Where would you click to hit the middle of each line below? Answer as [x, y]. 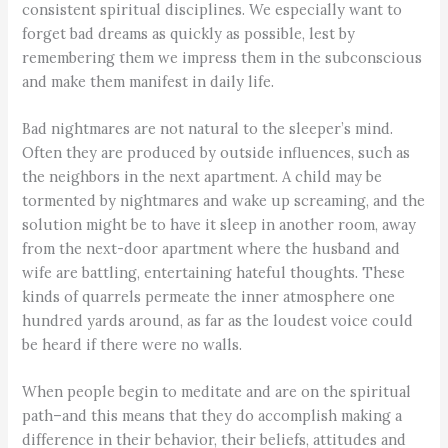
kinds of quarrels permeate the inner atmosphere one [209, 296]
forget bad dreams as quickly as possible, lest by [189, 33]
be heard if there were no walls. [132, 344]
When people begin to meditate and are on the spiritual [217, 392]
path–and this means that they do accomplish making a [212, 416]
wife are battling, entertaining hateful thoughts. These [214, 272]
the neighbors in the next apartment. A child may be [202, 176]
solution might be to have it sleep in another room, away [219, 224]
